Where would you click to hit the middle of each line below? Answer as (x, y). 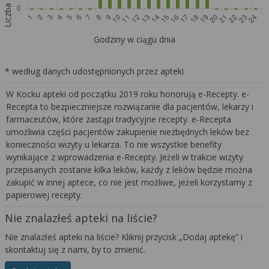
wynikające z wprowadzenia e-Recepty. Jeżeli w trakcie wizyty (125, 157)
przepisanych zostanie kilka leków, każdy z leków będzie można (129, 170)
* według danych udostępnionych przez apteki (94, 71)
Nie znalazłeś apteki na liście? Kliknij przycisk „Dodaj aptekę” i (124, 237)
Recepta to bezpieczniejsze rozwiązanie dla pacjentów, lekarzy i (130, 107)
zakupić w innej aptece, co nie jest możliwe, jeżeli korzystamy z (129, 183)
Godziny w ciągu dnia (134, 40)
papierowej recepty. (46, 195)
